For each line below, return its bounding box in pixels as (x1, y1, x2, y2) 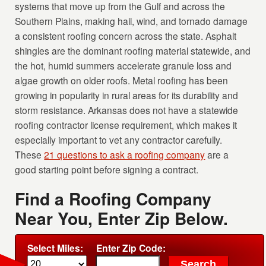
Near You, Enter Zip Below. (15, 206, 229, 231)
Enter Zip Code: (96, 241, 166, 255)
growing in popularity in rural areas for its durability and (15, 88, 239, 102)
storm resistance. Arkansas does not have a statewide (15, 103, 239, 117)
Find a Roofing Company (15, 186, 212, 211)
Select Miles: (27, 241, 84, 255)
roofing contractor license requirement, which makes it (15, 118, 237, 132)
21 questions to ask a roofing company (44, 148, 205, 161)
